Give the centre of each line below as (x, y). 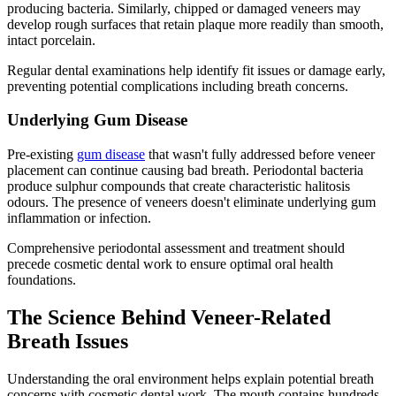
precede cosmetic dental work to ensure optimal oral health (170, 263)
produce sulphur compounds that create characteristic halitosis (179, 186)
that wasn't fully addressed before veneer (260, 154)
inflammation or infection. (79, 217)
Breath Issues (68, 341)
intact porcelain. (51, 40)
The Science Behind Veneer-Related (169, 317)
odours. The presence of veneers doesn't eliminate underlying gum (191, 202)
